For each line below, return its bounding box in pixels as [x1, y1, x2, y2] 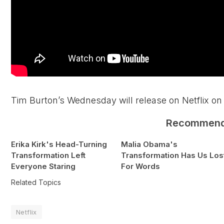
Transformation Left [11, 150, 85, 160]
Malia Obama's [120, 139, 177, 149]
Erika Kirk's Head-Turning [11, 139, 107, 149]
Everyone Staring [11, 161, 75, 171]
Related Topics [11, 178, 61, 187]
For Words [120, 161, 160, 171]
